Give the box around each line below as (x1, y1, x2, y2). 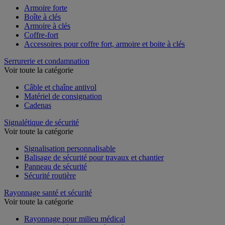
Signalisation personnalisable (24, 144, 116, 153)
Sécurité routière (24, 171, 76, 180)
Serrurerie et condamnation (4, 56, 89, 65)
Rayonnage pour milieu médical (24, 214, 125, 223)
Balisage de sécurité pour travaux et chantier (24, 153, 164, 162)
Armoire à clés (24, 21, 70, 30)
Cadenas (24, 100, 51, 109)
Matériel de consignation (24, 91, 102, 100)
